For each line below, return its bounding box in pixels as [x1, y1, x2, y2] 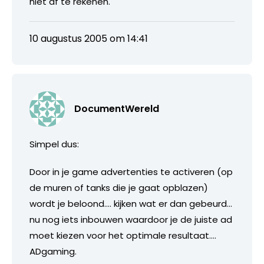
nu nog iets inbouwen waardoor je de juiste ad [29, 213, 232, 226]
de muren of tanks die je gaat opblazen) [29, 181, 208, 194]
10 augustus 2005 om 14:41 [29, 31, 148, 45]
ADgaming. [29, 245, 77, 258]
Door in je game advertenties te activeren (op [29, 165, 233, 178]
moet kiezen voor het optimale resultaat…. [29, 229, 216, 242]
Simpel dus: [29, 137, 79, 150]
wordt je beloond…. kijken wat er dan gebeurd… [29, 197, 232, 210]
